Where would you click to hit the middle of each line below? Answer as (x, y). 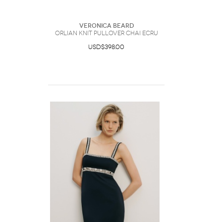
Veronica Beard (106, 26)
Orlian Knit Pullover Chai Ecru (106, 33)
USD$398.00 (106, 47)
